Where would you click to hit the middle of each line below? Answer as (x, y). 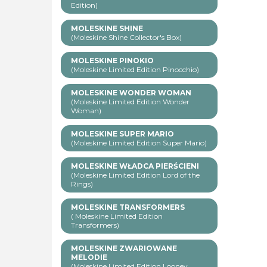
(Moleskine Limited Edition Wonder (130, 102)
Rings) (82, 184)
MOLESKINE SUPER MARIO (122, 134)
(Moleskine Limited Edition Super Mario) (139, 143)
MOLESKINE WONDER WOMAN (131, 93)
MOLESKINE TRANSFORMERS (128, 207)
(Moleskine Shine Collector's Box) (126, 38)
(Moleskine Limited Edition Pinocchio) (135, 70)
